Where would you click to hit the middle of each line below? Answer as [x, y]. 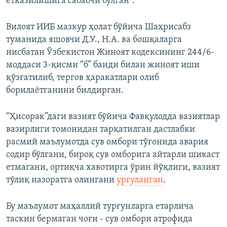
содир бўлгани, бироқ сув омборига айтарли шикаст [113, 155]
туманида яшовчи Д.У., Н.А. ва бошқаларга [94, 40]
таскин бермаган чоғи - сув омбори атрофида [99, 219]
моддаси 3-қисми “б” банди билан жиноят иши [103, 65]
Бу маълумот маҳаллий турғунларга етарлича [100, 207]
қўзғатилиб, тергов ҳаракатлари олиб [83, 78]
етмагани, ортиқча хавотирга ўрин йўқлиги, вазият [113, 168]
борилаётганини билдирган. [65, 91]
